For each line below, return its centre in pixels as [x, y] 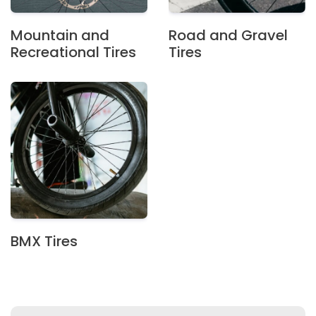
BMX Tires [44, 241]
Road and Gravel [228, 35]
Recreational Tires [73, 52]
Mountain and [60, 35]
